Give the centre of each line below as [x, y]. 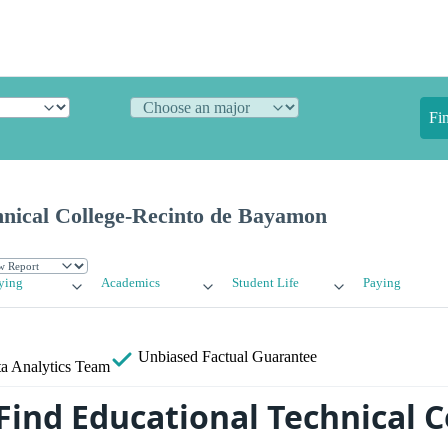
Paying [381, 283]
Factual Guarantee [259, 357]
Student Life [265, 283]
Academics [131, 283]
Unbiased [168, 357]
